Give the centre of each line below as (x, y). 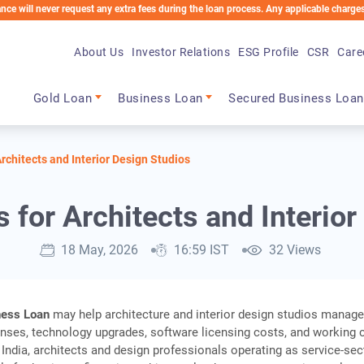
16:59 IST (201, 250)
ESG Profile (269, 52)
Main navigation (97, 83)
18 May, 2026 (99, 250)
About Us (99, 52)
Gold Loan (63, 99)
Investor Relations (181, 52)
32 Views (295, 250)
